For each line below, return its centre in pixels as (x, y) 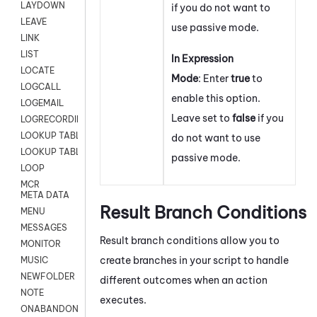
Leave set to (202, 118)
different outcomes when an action (184, 280)
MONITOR (41, 244)
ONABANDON (50, 309)
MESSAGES (44, 228)
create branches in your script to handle (194, 260)
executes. (123, 300)
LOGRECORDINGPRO (64, 120)
